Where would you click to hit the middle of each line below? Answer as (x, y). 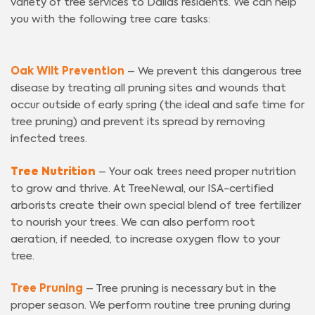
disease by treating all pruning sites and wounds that (148, 89)
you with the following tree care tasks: (110, 20)
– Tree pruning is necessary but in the (180, 289)
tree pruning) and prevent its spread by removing (138, 122)
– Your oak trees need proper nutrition (197, 172)
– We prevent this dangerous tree (213, 72)
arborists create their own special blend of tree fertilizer (156, 205)
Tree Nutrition (53, 172)
